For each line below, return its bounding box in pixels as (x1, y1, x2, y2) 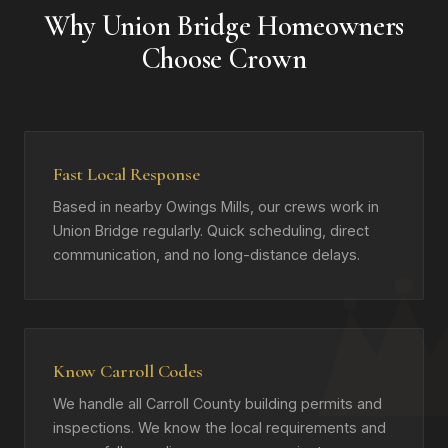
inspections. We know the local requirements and (53, 419, 386, 436)
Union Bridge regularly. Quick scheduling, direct (53, 222, 369, 239)
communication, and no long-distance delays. (53, 246, 360, 263)
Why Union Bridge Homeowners (43, 8, 405, 43)
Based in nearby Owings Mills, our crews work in (53, 198, 379, 215)
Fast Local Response (53, 163, 200, 185)
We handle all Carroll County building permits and (53, 395, 382, 412)
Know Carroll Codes (53, 360, 203, 382)
